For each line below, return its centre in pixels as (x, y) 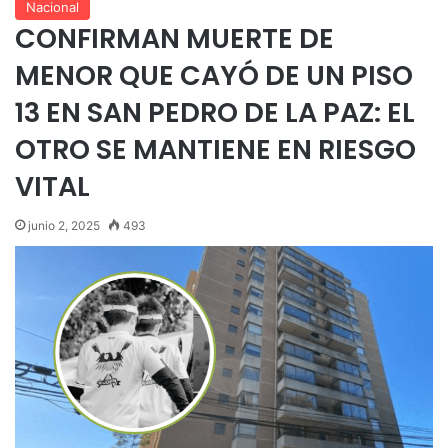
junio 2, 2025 (64, 225)
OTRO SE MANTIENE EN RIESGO (215, 149)
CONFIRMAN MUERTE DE (174, 38)
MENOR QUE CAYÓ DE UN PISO (214, 75)
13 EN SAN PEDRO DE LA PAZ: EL (215, 112)
